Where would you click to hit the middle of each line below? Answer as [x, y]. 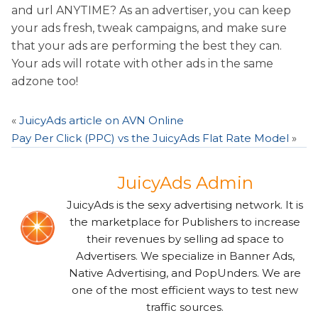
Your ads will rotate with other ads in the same [142, 63]
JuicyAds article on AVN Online [102, 120]
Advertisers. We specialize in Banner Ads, [185, 256]
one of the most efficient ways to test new [185, 290]
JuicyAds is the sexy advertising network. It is [185, 204]
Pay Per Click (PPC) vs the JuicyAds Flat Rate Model [150, 138]
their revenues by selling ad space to [185, 238]
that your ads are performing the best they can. [147, 45]
